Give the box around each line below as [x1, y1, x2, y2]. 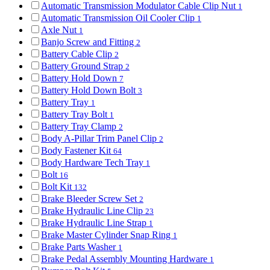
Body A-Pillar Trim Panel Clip [41, 133, 159, 143]
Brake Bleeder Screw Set [41, 193, 139, 204]
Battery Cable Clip [41, 48, 115, 59]
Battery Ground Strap [41, 60, 125, 71]
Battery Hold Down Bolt [41, 84, 138, 95]
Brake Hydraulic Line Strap [41, 217, 149, 228]
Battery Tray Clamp [41, 121, 119, 131]
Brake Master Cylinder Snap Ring [41, 229, 173, 240]
